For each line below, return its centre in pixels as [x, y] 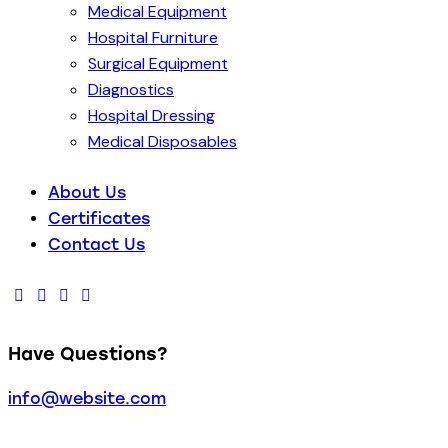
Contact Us [96, 245]
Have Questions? [87, 353]
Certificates [99, 219]
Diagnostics [131, 90]
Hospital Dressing [151, 116]
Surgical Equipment [158, 64]
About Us [87, 193]
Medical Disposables [162, 142]
